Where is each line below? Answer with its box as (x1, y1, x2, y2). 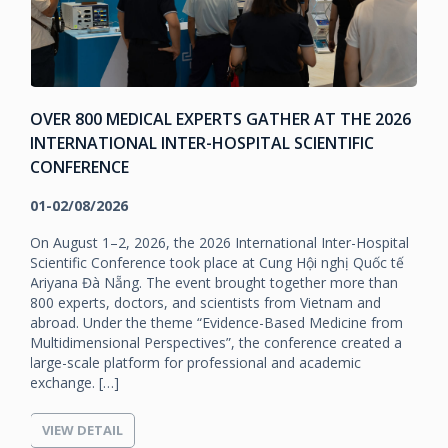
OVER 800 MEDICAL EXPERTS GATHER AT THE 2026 (30, 107, 411, 130)
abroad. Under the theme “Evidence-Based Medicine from (30, 312, 403, 332)
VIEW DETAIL (42, 420, 123, 439)
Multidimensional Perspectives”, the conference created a (30, 332, 402, 352)
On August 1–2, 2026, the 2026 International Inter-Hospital (30, 232, 409, 252)
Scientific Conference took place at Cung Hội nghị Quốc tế (30, 252, 404, 272)
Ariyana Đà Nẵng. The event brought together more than (30, 272, 398, 292)
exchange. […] (30, 372, 119, 392)
